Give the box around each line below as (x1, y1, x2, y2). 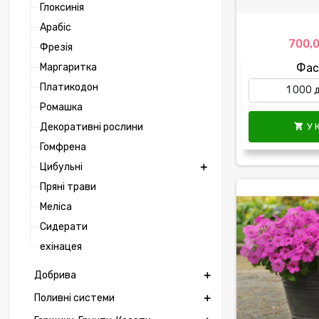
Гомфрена (40, 141, 86, 154)
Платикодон (40, 81, 98, 94)
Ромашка (40, 101, 83, 114)
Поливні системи (34, 292, 115, 305)
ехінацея (40, 241, 82, 253)
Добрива (34, 269, 76, 282)
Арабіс (40, 21, 71, 34)
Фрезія (40, 41, 73, 54)
